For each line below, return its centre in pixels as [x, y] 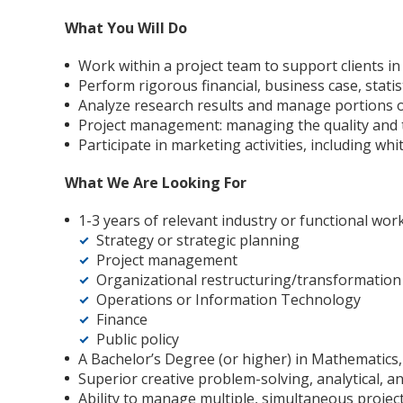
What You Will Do [126, 28]
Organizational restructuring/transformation [249, 280]
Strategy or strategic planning [198, 240]
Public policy [138, 339]
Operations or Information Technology [228, 300]
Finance [122, 319]
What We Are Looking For [156, 183]
